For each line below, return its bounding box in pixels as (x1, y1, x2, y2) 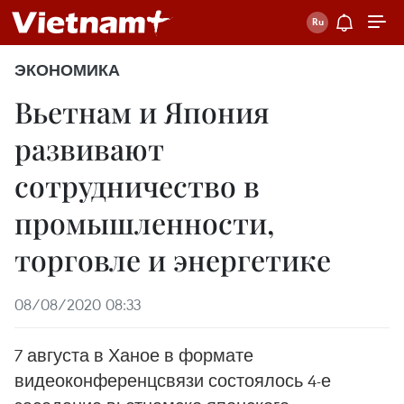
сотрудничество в (14, 166, 260, 205)
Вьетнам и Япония (14, 92, 270, 131)
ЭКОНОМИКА (14, 60, 120, 80)
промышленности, (14, 203, 274, 242)
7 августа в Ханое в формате (14, 344, 253, 366)
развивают (14, 129, 164, 168)
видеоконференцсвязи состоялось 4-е (14, 369, 331, 391)
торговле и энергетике (14, 240, 331, 279)
